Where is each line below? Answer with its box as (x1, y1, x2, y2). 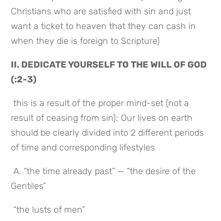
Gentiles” (11, 180, 46, 191)
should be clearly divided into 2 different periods (11, 127, 204, 138)
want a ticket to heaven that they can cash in (11, 20, 196, 32)
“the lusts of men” (13, 204, 85, 215)
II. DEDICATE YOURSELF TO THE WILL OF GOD (11, 59, 207, 70)
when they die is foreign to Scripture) (11, 35, 160, 46)
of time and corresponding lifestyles (11, 142, 155, 153)
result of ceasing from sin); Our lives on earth (11, 112, 193, 123)
